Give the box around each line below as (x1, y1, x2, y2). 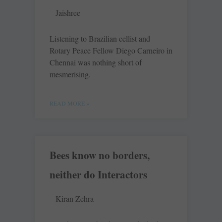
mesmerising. (50, 69, 91, 80)
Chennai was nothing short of (50, 57, 142, 68)
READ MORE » (50, 99, 89, 108)
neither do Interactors (50, 167, 147, 182)
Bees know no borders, (50, 148, 150, 163)
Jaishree (55, 7, 80, 18)
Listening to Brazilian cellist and (50, 33, 150, 44)
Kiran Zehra (55, 193, 94, 204)
